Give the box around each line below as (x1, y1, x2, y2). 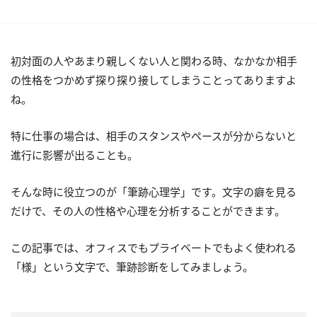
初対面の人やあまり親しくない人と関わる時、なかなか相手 (11, 54, 297, 68)
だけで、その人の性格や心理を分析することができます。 (11, 204, 285, 218)
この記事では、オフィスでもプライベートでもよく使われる (11, 241, 296, 255)
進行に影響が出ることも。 (11, 148, 138, 162)
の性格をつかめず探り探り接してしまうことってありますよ (11, 73, 296, 87)
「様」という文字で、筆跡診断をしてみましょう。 (11, 260, 253, 274)
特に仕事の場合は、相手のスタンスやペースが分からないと (11, 129, 296, 143)
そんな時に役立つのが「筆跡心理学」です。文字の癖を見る (11, 185, 296, 199)
